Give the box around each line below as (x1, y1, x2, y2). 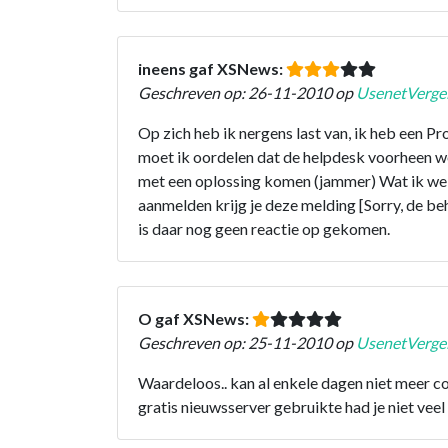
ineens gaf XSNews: (138, 58, 286, 78)
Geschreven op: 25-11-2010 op (138, 332, 356, 352)
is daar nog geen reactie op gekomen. (138, 218, 390, 238)
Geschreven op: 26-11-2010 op (138, 82, 356, 102)
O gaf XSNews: (138, 308, 252, 328)
